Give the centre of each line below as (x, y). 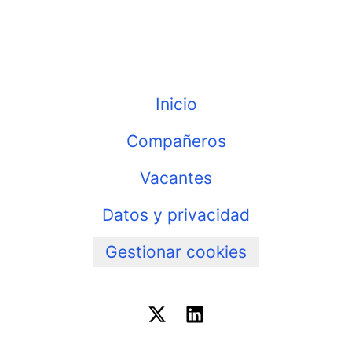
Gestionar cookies (176, 252)
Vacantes (176, 178)
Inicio (176, 104)
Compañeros (176, 141)
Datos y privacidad (176, 215)
